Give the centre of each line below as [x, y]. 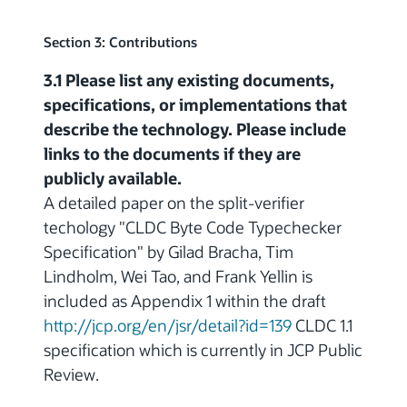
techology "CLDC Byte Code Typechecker [193, 228]
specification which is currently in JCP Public [203, 350]
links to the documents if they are [172, 154]
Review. [71, 375]
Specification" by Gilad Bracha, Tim [169, 252]
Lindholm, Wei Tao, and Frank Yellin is [178, 277]
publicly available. [113, 179]
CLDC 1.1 [322, 326]
